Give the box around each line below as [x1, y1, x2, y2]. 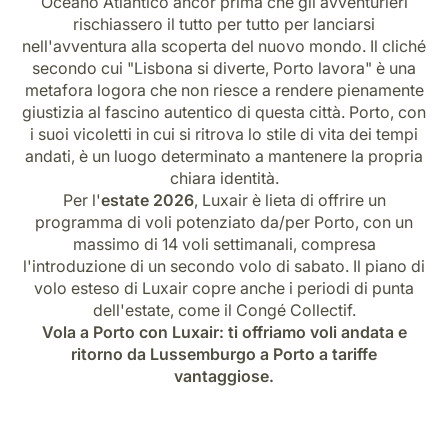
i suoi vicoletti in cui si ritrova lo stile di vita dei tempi [30, 123, 418, 144]
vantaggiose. [174, 365, 274, 386]
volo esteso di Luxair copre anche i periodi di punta [34, 277, 414, 298]
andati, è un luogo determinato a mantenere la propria [25, 145, 423, 166]
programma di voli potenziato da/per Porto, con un [35, 211, 413, 232]
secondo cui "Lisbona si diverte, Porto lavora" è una [32, 57, 416, 78]
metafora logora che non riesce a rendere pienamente [24, 79, 424, 100]
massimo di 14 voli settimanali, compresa [72, 233, 376, 254]
